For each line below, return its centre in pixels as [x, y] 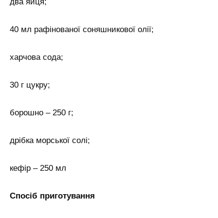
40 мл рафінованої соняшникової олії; [82, 30]
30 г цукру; [30, 85]
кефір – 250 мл [38, 168]
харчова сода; [36, 57]
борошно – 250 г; [42, 113]
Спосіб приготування [52, 196]
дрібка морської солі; [50, 140]
